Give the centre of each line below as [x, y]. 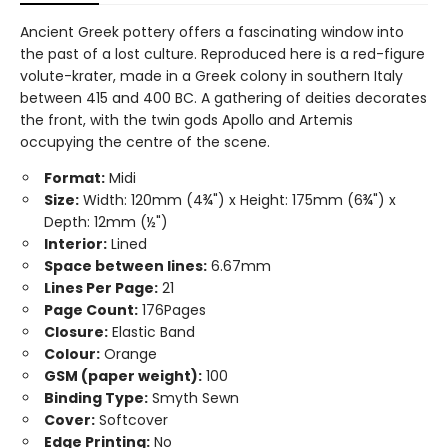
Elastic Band [151, 332]
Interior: [75, 244]
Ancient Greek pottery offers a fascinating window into [212, 32]
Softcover [131, 420]
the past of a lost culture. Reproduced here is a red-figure [222, 54]
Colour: [72, 354]
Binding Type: [96, 398]
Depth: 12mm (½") [106, 222]
